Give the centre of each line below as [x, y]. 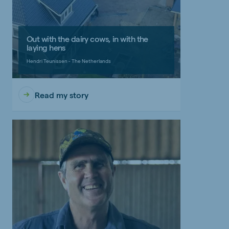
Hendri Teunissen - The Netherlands [69, 61]
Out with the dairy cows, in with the [87, 39]
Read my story [62, 95]
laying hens [46, 48]
